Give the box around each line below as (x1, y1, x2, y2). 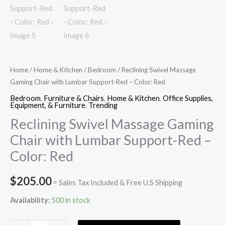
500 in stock (52, 196, 90, 205)
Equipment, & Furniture (10, 100, 85, 109)
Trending (88, 100, 118, 109)
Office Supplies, (163, 93, 213, 102)
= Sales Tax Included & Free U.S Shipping (53, 178, 182, 187)
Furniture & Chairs (44, 93, 104, 102)
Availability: (10, 196, 50, 205)
